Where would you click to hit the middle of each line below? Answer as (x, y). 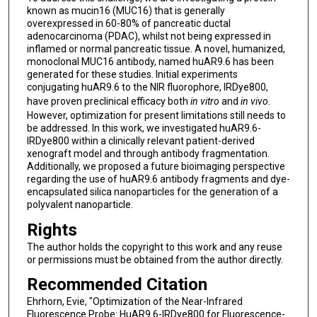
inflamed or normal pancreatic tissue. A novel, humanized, (156, 49)
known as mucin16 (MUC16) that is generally (126, 11)
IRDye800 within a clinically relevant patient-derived (140, 141)
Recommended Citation (117, 285)
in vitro (206, 102)
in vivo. (255, 102)
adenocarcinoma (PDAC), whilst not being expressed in (149, 36)
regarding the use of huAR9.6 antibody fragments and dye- (158, 179)
